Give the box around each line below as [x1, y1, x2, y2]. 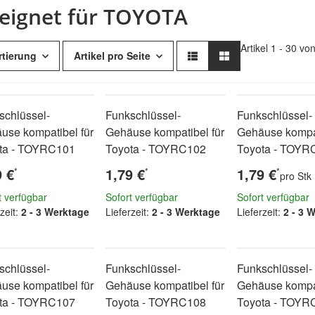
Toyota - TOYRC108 [105, 294, 207, 310]
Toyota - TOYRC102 [105, 141, 207, 157]
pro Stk [279, 169, 311, 183]
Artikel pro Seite [74, 49, 150, 63]
